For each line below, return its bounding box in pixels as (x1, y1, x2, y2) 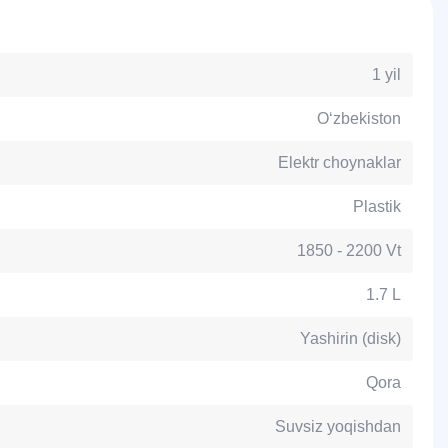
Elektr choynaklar (278, 154, 401, 171)
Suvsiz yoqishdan (275, 418, 401, 435)
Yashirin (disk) (300, 330, 401, 347)
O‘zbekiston (317, 110, 401, 127)
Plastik (353, 198, 401, 215)
